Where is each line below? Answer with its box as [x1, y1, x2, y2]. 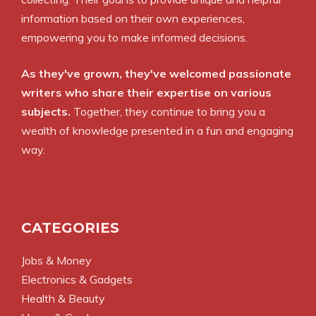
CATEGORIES [21, 219, 119, 236]
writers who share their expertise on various [21, 85, 272, 99]
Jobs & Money [21, 253, 92, 267]
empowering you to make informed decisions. [21, 30, 248, 44]
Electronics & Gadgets [21, 272, 133, 286]
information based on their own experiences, [21, 11, 245, 25]
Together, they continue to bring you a [71, 104, 265, 119]
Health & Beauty [21, 291, 105, 305]
